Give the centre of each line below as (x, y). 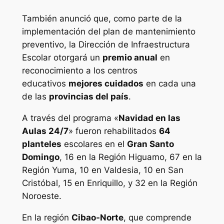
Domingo (40, 157)
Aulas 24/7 (45, 131)
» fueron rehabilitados (113, 131)
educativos (45, 84)
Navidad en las (149, 118)
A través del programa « (70, 118)
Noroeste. (41, 196)
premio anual (130, 58)
